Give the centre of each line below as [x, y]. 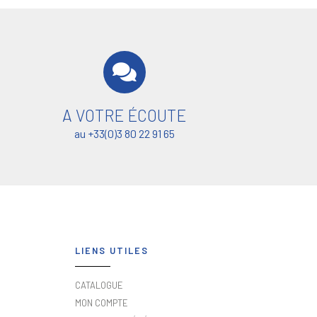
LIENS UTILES [112, 250]
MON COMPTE [102, 303]
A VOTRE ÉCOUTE [125, 115]
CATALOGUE [99, 285]
